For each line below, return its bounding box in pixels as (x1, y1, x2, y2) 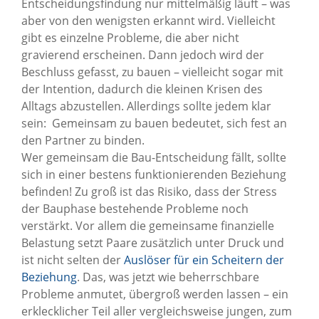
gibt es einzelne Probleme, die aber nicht (21, 29, 239, 46)
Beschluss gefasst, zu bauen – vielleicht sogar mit (21, 63, 283, 80)
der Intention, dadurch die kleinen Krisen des (21, 80, 263, 97)
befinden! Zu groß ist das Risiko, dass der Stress (21, 183, 277, 199)
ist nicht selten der (21, 251, 124, 268)
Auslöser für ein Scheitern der (124, 251, 284, 268)
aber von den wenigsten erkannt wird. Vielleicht (21, 12, 276, 28)
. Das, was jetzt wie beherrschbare (77, 268, 259, 285)
